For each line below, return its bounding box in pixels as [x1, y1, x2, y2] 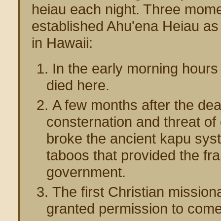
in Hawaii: [32, 35, 93, 51]
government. [46, 164, 126, 180]
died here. [46, 77, 110, 93]
